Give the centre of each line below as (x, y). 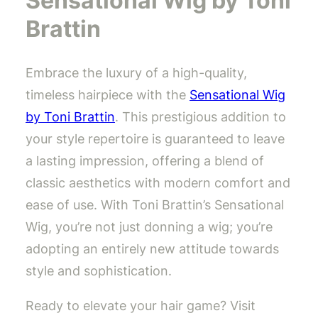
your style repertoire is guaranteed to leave (155, 139)
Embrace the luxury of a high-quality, (136, 73)
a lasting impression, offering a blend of (145, 161)
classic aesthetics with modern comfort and (158, 183)
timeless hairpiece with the (108, 95)
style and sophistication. (99, 271)
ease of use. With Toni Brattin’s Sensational (155, 205)
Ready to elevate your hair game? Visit (141, 306)
